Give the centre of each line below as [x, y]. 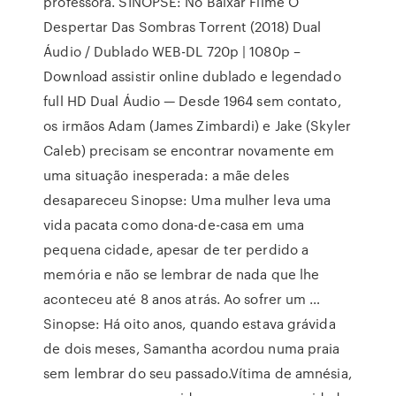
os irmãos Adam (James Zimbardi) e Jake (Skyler [197, 126]
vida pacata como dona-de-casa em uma [174, 225]
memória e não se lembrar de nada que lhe [182, 274]
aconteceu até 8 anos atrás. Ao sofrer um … [182, 299]
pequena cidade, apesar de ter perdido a [176, 249]
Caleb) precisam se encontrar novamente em [189, 150]
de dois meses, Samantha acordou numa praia [192, 348]
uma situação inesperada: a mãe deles [166, 175]
